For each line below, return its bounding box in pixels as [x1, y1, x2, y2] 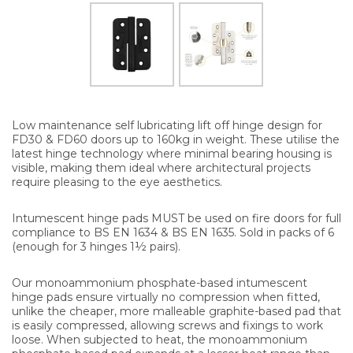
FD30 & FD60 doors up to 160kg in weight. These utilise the [12, 132, 340, 147]
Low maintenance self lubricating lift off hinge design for [12, 117, 322, 132]
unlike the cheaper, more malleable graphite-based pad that [12, 303, 341, 318]
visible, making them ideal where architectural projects [12, 160, 310, 175]
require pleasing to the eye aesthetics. [12, 174, 222, 189]
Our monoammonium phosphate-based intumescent [12, 275, 307, 290]
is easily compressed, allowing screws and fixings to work [12, 318, 323, 333]
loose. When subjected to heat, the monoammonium [12, 332, 307, 347]
